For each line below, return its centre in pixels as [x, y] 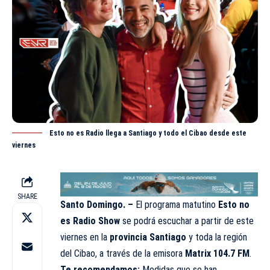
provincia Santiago [148, 237]
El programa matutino [176, 205]
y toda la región [217, 237]
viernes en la [85, 237]
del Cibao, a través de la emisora [123, 254]
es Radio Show [90, 221]
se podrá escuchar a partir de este [187, 221]
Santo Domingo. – [97, 205]
